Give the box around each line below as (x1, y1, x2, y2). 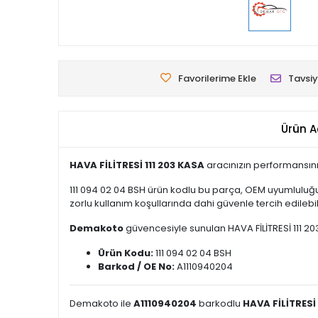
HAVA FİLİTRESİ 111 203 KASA (70, 158, 204, 172)
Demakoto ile (70, 297, 133, 310)
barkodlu (197, 297, 243, 310)
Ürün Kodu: (98, 246, 153, 260)
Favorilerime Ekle (178, 72, 256, 85)
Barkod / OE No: (98, 260, 175, 273)
